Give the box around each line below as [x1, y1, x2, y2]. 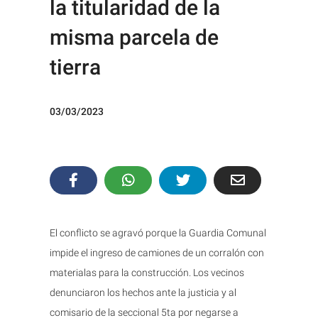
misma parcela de [50, 24, 219, 50]
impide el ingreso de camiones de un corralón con [50, 246, 264, 258]
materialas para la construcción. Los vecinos [50, 266, 244, 278]
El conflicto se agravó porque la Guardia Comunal [50, 226, 266, 238]
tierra [50, 54, 101, 79]
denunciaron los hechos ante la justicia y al [50, 286, 236, 298]
